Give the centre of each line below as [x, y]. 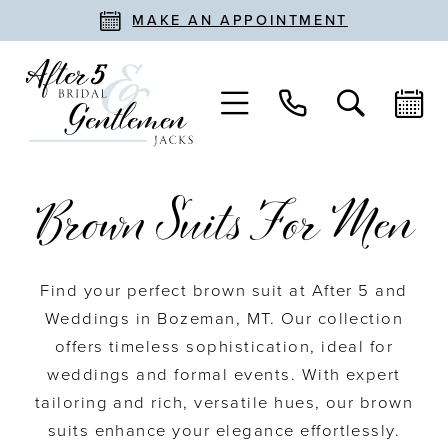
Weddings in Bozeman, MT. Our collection [224, 318]
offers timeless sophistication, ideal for [224, 346]
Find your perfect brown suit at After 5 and [224, 290]
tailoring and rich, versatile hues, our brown [224, 402]
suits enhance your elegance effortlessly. [224, 430]
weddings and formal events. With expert [224, 374]
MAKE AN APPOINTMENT [240, 21]
